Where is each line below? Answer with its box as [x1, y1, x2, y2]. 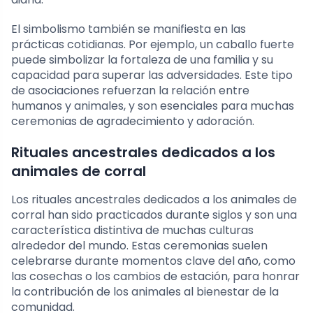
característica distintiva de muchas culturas [11, 221, 254, 238]
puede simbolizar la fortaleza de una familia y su [11, 51, 273, 68]
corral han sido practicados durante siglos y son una [11, 206, 297, 223]
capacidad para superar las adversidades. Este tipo [11, 66, 293, 83]
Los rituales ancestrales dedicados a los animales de [11, 191, 297, 208]
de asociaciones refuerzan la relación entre [11, 82, 249, 99]
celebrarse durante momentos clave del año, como [11, 252, 296, 269]
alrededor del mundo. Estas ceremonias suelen [11, 237, 268, 254]
